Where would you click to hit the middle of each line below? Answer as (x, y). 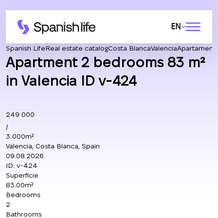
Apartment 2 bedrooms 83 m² (105, 62)
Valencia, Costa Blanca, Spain (53, 146)
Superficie (22, 175)
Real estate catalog (77, 48)
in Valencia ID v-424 (71, 81)
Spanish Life (26, 48)
